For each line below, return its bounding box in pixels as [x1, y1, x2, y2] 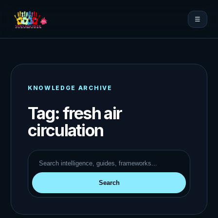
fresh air [62, 103, 122, 123]
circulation [28, 120, 104, 140]
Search [98, 179, 120, 186]
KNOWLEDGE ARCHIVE [28, 84, 112, 91]
